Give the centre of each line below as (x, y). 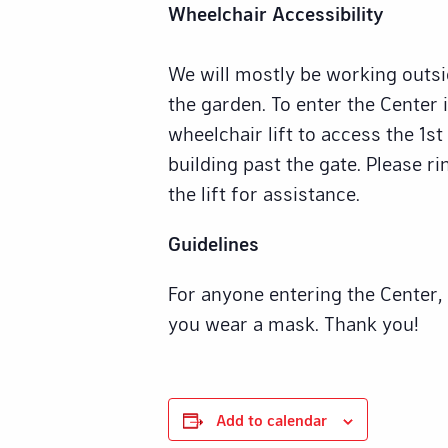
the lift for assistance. (264, 193)
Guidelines (213, 243)
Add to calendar (271, 420)
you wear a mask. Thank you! (293, 323)
